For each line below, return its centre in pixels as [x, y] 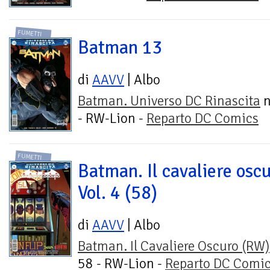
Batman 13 [120, 47]
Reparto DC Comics [202, 118]
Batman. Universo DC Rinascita [169, 101]
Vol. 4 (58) [118, 193]
